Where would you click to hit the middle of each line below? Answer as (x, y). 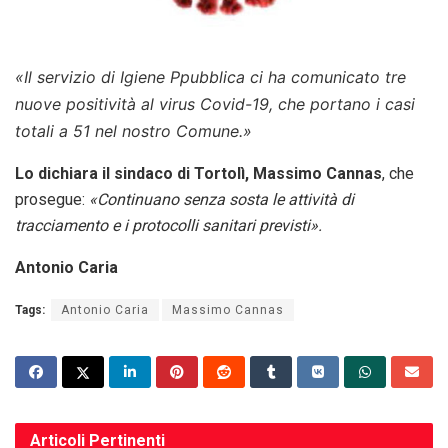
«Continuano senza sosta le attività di (221, 200)
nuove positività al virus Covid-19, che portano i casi (215, 104)
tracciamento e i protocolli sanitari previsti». (168, 226)
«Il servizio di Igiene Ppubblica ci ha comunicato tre (210, 77)
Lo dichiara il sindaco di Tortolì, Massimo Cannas (198, 174)
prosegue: (52, 200)
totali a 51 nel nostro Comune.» (133, 131)
